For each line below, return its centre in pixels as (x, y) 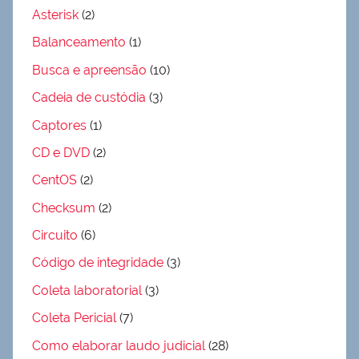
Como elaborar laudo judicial (119, 345)
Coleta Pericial (74, 318)
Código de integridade (98, 263)
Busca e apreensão (89, 70)
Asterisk (55, 15)
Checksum (64, 208)
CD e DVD (61, 152)
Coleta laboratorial (87, 290)
